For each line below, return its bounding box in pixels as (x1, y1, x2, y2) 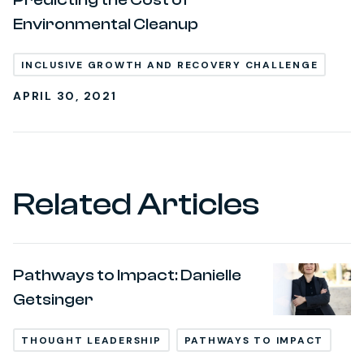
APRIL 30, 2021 (13, 89, 117, 104)
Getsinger (13, 290, 93, 310)
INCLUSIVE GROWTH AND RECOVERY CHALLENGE (21, 58, 318, 72)
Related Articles (13, 185, 259, 223)
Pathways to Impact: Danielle (13, 266, 241, 285)
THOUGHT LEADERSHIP (21, 334, 162, 348)
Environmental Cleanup (13, 15, 198, 34)
